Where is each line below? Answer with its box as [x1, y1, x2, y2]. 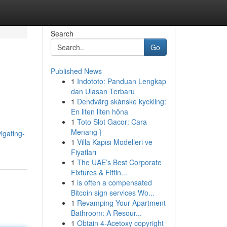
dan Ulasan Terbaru [70, 86, 135, 96]
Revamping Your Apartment [77, 198, 166, 208]
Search [50, 28, 73, 39]
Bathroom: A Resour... [70, 208, 142, 218]
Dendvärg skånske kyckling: [77, 96, 166, 106]
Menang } [70, 127, 102, 137]
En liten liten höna [70, 106, 128, 117]
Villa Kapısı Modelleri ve [77, 137, 153, 147]
